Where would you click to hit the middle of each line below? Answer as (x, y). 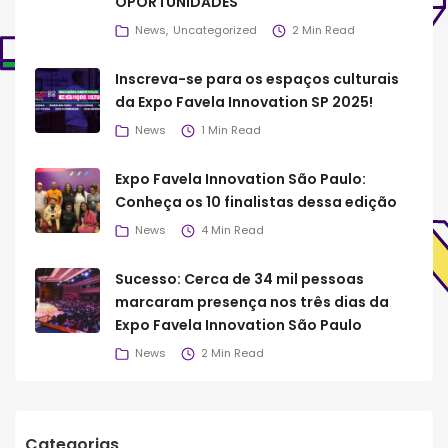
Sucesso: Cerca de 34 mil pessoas (239, 278)
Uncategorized (215, 30)
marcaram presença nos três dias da (252, 301)
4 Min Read (232, 230)
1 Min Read (231, 130)
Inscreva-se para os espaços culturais (257, 78)
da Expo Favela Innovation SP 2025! (244, 101)
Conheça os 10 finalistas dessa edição (256, 201)
